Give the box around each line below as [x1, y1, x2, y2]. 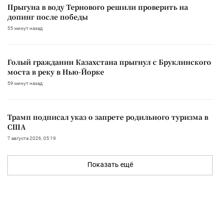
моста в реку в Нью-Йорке [7, 66, 104, 77]
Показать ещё [87, 160, 133, 168]
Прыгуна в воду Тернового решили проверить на [7, 1, 188, 12]
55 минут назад [7, 25, 43, 31]
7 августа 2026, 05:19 [7, 135, 56, 141]
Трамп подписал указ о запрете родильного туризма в [7, 111, 208, 122]
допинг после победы [7, 11, 88, 22]
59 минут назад [7, 80, 43, 86]
